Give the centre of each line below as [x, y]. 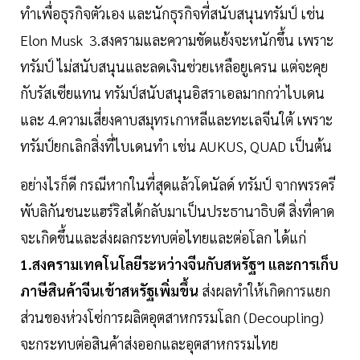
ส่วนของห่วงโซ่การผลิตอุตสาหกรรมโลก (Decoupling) [172, 317]
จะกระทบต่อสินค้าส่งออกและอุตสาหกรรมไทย [149, 344]
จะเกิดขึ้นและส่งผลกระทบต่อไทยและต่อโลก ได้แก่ [163, 238]
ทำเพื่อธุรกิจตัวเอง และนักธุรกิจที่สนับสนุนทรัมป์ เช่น [172, 14]
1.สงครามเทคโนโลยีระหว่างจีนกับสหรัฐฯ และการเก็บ [179, 264]
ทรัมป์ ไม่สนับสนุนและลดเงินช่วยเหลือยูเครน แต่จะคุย [174, 67]
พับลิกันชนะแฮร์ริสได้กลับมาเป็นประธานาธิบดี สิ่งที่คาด [177, 211]
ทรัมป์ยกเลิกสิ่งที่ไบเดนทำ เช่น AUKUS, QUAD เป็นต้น [176, 146]
